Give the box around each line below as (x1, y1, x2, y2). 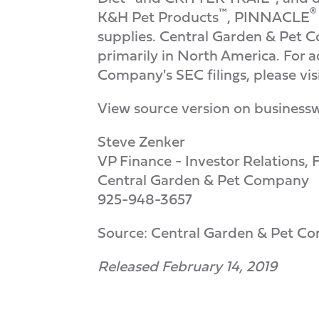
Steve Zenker (98, 130, 185, 152)
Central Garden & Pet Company (98, 169, 309, 191)
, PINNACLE (227, 6, 310, 28)
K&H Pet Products (98, 6, 219, 28)
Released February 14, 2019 (98, 255, 277, 277)
